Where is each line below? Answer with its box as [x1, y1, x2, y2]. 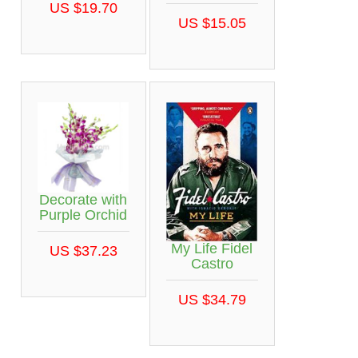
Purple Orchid [39, 207, 127, 224]
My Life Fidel [171, 240, 253, 257]
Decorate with [39, 192, 127, 209]
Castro [190, 255, 233, 272]
